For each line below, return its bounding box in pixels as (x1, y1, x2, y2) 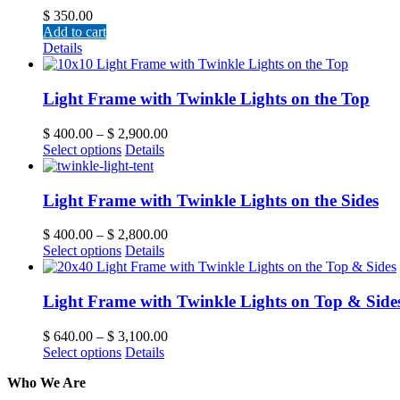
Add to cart (43, 24, 106, 40)
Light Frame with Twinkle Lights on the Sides (43, 190, 379, 210)
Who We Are (7, 374, 86, 390)
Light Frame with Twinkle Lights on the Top (43, 89, 370, 109)
